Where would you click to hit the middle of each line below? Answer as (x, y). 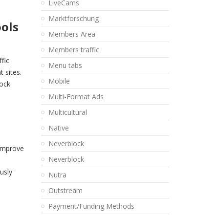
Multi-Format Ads (76, 97)
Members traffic (74, 50)
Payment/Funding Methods (91, 206)
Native (58, 128)
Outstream (65, 190)
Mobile (59, 81)
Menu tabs (65, 65)
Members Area (72, 34)
